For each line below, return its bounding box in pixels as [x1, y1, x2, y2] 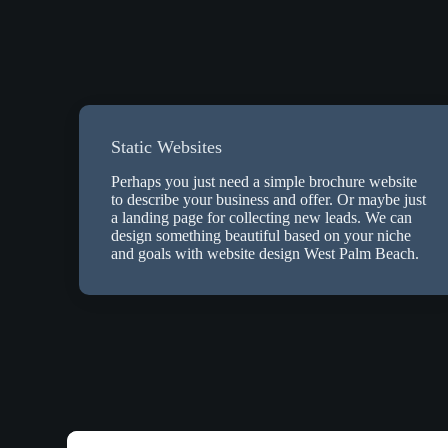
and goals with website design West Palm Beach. [111, 245, 420, 263]
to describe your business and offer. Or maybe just [111, 191, 427, 209]
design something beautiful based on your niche [111, 227, 412, 245]
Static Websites [111, 137, 223, 157]
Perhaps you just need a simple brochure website [111, 173, 418, 191]
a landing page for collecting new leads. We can [111, 209, 413, 227]
